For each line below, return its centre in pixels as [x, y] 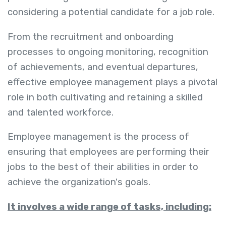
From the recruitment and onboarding [91, 37]
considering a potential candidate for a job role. [112, 12]
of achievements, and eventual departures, [103, 67]
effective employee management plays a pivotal [112, 82]
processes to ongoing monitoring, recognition [108, 52]
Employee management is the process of [98, 137]
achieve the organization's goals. [80, 182]
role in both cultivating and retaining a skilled [105, 97]
